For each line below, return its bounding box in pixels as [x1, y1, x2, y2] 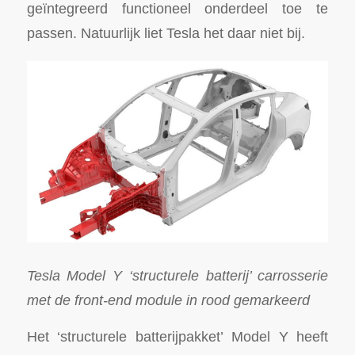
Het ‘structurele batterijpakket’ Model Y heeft [26, 328, 329, 345]
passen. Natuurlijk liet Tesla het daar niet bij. [26, 25, 305, 42]
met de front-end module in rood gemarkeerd [26, 291, 310, 308]
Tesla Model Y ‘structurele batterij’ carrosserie [26, 266, 329, 284]
